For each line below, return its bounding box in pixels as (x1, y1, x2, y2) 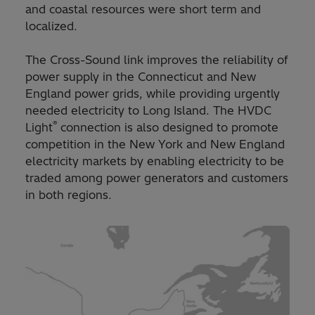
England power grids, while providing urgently (25, 86, 280, 101)
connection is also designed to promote (57, 120, 278, 135)
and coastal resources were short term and (25, 2, 261, 17)
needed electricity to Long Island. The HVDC (25, 103, 271, 118)
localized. (25, 19, 77, 34)
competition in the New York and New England (25, 137, 285, 152)
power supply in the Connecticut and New (25, 70, 256, 84)
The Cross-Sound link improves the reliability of (25, 53, 288, 67)
